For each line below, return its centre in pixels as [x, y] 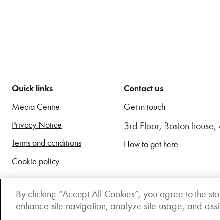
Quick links [32, 88]
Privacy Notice [37, 125]
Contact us [144, 88]
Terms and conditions [46, 143]
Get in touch [145, 107]
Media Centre [36, 107]
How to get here [151, 144]
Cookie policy [36, 161]
